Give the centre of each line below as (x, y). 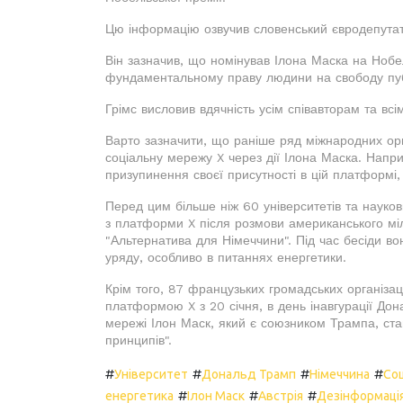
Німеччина (340, 374)
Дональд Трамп (249, 374)
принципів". (139, 340)
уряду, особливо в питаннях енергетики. (226, 257)
